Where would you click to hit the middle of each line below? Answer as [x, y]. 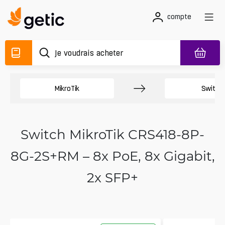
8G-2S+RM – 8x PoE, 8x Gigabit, [113, 156]
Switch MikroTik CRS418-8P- [113, 134]
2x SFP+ [113, 177]
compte [179, 17]
